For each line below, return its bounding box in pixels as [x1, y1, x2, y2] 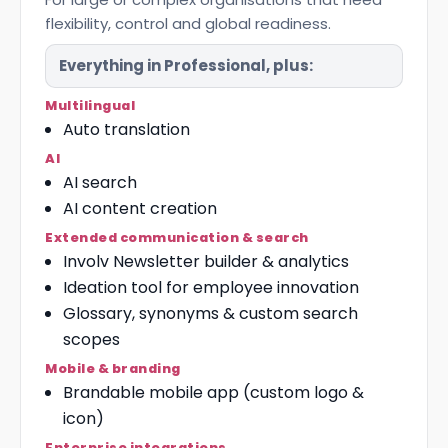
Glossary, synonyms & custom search [63, 302, 358, 325]
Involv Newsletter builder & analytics [63, 250, 349, 273]
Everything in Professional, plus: [59, 55, 313, 76]
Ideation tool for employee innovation [63, 276, 359, 299]
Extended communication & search [45, 229, 309, 246]
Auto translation [63, 118, 190, 141]
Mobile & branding [45, 360, 181, 377]
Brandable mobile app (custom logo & [63, 381, 364, 404]
